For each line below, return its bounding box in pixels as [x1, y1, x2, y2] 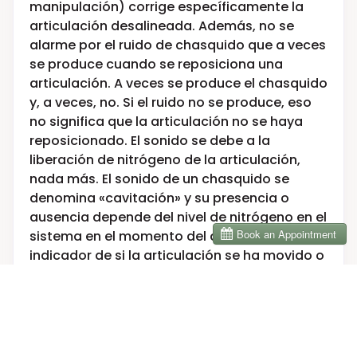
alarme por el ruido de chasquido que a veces [29, 35, 326, 54]
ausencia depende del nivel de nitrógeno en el [29, 207, 327, 226]
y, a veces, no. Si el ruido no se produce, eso [29, 92, 312, 112]
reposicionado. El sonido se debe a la [29, 131, 270, 150]
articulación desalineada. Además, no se [29, 16, 294, 35]
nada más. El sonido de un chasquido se [29, 169, 289, 188]
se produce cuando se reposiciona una [29, 54, 283, 73]
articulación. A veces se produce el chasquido [29, 73, 328, 92]
